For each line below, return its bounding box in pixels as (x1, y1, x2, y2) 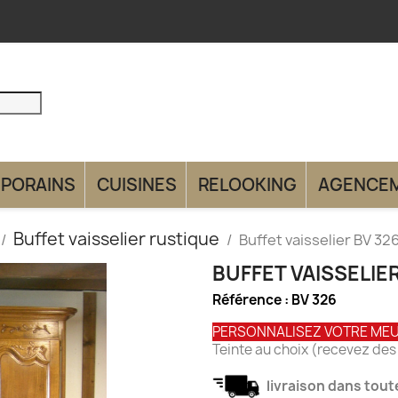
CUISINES (97, 172, 177, 196)
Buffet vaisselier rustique (13, 227, 219, 251)
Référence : (212, 290, 291, 309)
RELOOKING (198, 172, 297, 196)
